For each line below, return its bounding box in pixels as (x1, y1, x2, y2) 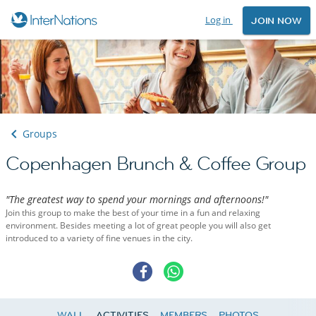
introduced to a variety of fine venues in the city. (6, 232, 193, 245)
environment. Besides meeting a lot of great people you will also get (6, 219, 271, 232)
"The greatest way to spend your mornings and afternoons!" (6, 193, 268, 207)
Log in (205, 13, 233, 26)
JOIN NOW (250, 14, 302, 28)
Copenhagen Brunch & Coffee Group (6, 152, 306, 176)
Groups (23, 127, 57, 141)
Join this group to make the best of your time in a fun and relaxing (6, 207, 260, 219)
